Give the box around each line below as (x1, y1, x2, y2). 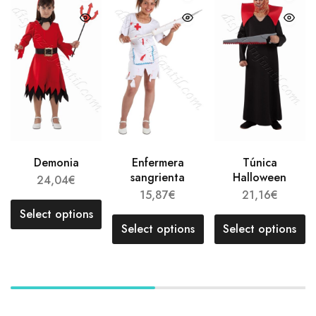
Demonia (33, 154, 79, 171)
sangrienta (130, 169, 186, 186)
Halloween (233, 169, 287, 186)
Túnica (242, 154, 277, 171)
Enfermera (131, 154, 184, 171)
